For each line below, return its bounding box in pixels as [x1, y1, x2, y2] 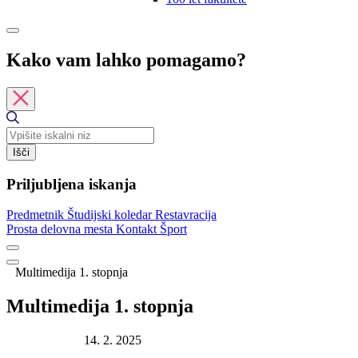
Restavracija [155, 208, 217, 222]
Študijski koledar [67, 208, 155, 222]
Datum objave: [6, 333, 81, 348]
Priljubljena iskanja [6, 175, 137, 193]
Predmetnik [6, 208, 67, 222]
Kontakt [116, 222, 160, 237]
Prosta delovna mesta [6, 222, 116, 237]
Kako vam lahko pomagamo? [6, 49, 246, 70]
